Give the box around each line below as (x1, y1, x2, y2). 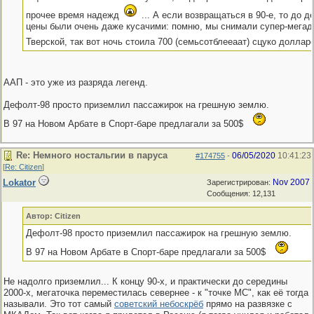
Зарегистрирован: (207, 178, 273, 186)
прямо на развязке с (203, 299, 292, 309)
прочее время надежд (25, 10, 122, 20)
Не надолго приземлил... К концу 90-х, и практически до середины (4, 276, 287, 287)
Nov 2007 (273, 177, 310, 187)
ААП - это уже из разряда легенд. (4, 77, 148, 88)
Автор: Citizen (25, 212, 81, 220)
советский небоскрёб (114, 299, 203, 309)
